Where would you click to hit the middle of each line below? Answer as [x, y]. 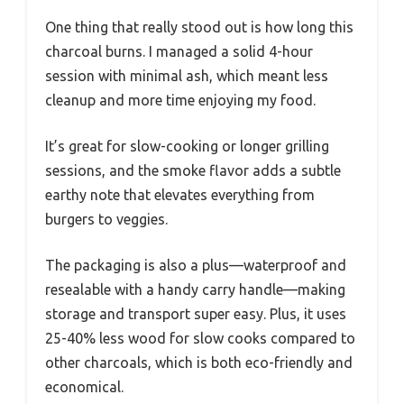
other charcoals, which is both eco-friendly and [199, 363]
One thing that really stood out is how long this [199, 28]
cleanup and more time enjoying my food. [180, 101]
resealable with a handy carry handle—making [195, 290]
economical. [84, 387]
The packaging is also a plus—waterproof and [196, 266]
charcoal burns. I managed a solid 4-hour [179, 52]
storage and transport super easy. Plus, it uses [196, 314]
